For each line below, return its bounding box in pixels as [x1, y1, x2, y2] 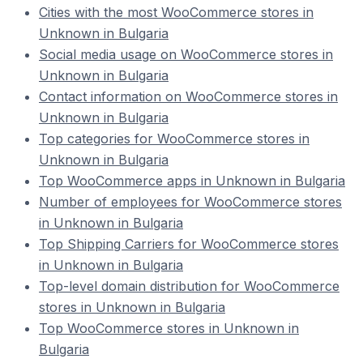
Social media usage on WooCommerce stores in [39, 46, 333, 62]
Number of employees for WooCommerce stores [39, 194, 342, 210]
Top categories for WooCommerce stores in [39, 130, 310, 147]
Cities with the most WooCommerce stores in [39, 4, 314, 20]
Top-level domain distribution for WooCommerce [39, 278, 340, 294]
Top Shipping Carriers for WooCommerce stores [39, 236, 339, 252]
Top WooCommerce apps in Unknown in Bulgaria [39, 173, 345, 189]
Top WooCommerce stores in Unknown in [39, 320, 299, 336]
